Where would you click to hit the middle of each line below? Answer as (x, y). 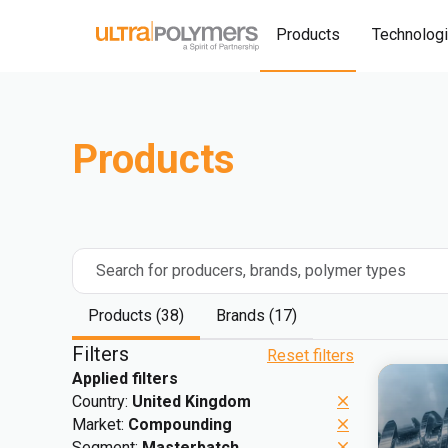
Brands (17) (256, 315)
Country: (102, 401)
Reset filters (310, 355)
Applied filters (125, 378)
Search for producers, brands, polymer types (251, 270)
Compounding (180, 424)
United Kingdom (191, 401)
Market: (100, 424)
